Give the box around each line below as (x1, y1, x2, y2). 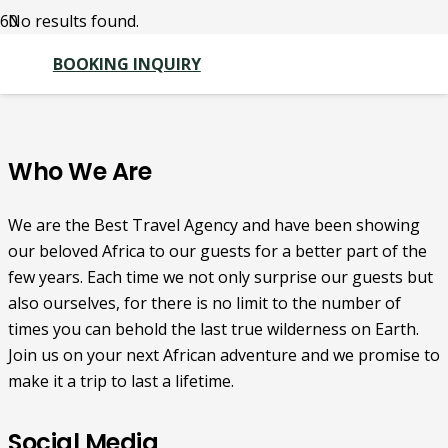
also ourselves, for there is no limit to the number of (8, 292, 401, 315)
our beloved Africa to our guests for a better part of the (8, 240, 427, 263)
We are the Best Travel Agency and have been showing (8, 214, 420, 237)
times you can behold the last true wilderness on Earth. (8, 318, 419, 341)
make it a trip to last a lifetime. (8, 370, 234, 393)
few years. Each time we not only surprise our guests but (8, 266, 433, 289)
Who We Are (8, 155, 152, 189)
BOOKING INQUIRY (52, 53, 201, 75)
